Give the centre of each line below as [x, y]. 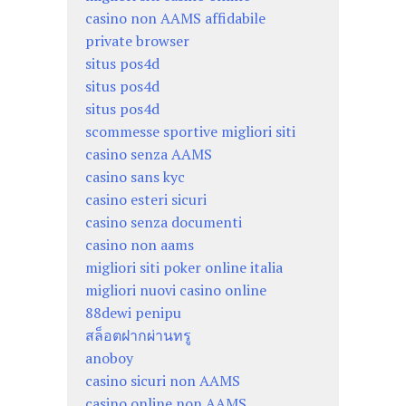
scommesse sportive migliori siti [190, 131]
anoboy [109, 358]
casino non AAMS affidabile [175, 18]
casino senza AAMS [149, 154]
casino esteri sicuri [146, 199]
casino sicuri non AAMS [163, 380]
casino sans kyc [135, 176]
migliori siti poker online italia [184, 267]
